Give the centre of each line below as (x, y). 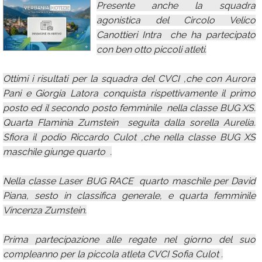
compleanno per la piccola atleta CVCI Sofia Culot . (113, 254)
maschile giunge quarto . (57, 152)
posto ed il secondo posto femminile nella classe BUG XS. (129, 108)
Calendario (36, 17)
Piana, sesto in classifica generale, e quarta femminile (129, 196)
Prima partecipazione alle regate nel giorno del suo (129, 239)
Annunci (30, 38)
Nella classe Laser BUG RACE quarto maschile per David (129, 181)
